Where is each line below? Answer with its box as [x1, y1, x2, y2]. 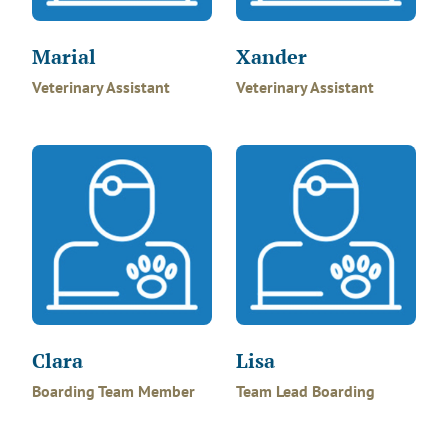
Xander [236, 43, 307, 70]
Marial [32, 43, 96, 70]
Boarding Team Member [32, 381, 195, 401]
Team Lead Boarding [236, 381, 375, 401]
